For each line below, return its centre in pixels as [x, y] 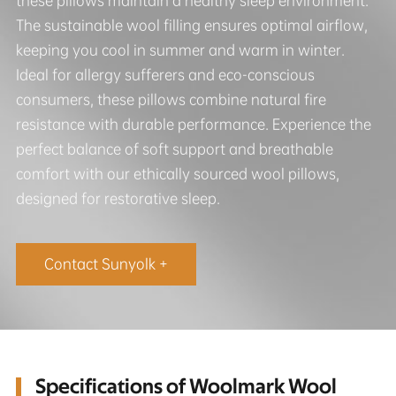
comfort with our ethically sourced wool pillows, [177, 173]
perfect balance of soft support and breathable [174, 148]
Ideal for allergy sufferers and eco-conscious [165, 74]
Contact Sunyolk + [106, 263]
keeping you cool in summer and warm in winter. [180, 49]
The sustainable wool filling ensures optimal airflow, [191, 25]
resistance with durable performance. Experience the [193, 124]
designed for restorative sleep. [118, 198]
